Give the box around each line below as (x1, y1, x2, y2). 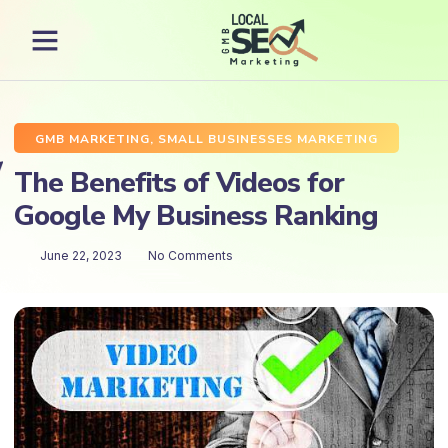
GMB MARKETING (35, 131, 150, 147)
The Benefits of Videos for (14, 164, 344, 202)
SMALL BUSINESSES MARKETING (158, 131, 378, 147)
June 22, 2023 (40, 248, 122, 263)
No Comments (148, 248, 233, 263)
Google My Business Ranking (14, 197, 378, 235)
